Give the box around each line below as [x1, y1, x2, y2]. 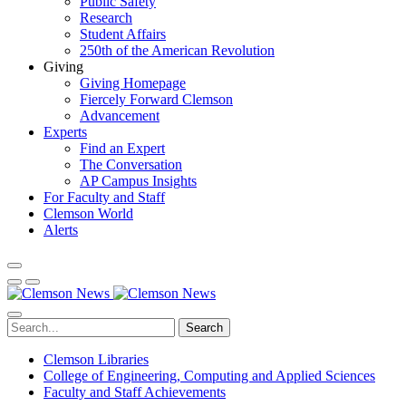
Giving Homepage [80, 75, 186, 91]
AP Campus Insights [80, 173, 197, 188]
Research [80, 10, 132, 25]
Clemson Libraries [43, 352, 149, 367]
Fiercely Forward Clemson [80, 92, 233, 107]
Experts [43, 124, 87, 140]
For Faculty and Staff [43, 189, 165, 205]
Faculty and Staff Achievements [43, 384, 226, 400]
